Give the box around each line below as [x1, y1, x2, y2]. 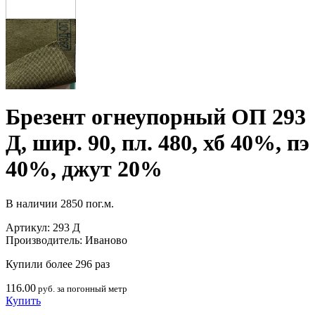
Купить [6, 294, 41, 307]
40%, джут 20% [6, 156, 162, 182]
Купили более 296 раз [6, 257, 110, 270]
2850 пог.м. [60, 197, 114, 210]
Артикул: [6, 221, 53, 233]
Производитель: [6, 233, 85, 246]
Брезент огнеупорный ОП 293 [6, 104, 306, 130]
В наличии [6, 197, 60, 210]
